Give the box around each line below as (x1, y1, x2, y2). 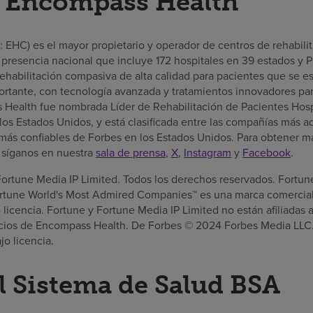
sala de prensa (96, 145, 166, 161)
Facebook (242, 145, 291, 161)
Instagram (184, 145, 231, 161)
